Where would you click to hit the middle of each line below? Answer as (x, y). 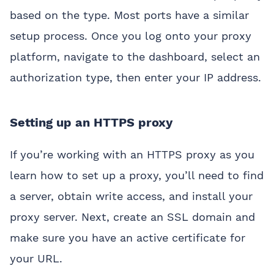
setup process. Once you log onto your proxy (131, 36)
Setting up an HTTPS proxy (91, 123)
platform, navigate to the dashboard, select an (135, 57)
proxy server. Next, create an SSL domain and (132, 217)
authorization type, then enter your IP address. (135, 78)
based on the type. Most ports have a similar (129, 15)
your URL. (36, 259)
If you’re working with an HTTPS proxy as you (132, 155)
